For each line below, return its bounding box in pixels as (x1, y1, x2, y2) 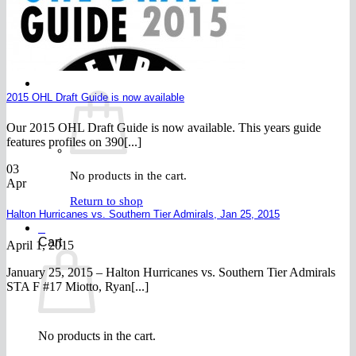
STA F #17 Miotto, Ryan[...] (6, 279, 149, 293)
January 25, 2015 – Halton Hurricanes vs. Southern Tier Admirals (6, 265, 335, 279)
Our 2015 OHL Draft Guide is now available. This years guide (6, 121, 321, 135)
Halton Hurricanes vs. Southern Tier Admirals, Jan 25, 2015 (6, 208, 280, 221)
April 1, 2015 (6, 238, 74, 252)
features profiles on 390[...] (6, 135, 141, 149)
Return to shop (70, 195, 143, 208)
